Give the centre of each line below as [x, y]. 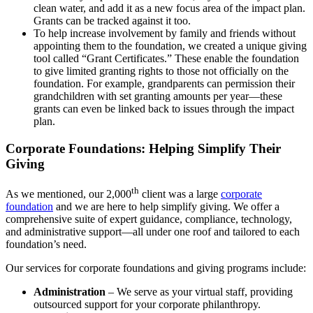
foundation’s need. [46, 245]
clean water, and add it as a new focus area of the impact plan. [169, 8]
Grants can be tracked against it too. [112, 21]
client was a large [180, 194]
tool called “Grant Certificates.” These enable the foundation [166, 59]
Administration [70, 292]
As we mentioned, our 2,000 [68, 194]
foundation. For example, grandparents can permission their [164, 84]
